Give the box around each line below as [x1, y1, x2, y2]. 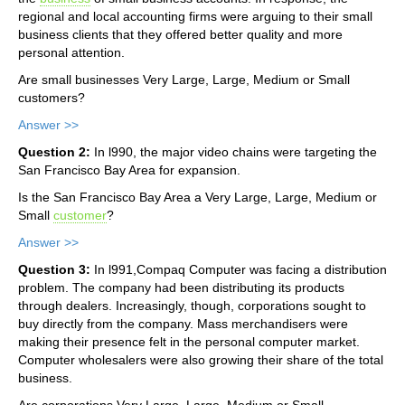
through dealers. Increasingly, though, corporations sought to [18, 297, 366, 313]
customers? [18, 89, 85, 105]
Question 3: [18, 261, 90, 277]
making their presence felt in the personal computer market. [18, 334, 360, 349]
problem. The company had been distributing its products [18, 279, 344, 295]
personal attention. [18, 44, 125, 60]
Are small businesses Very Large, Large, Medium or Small [18, 71, 350, 87]
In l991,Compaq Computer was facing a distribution [90, 261, 387, 277]
